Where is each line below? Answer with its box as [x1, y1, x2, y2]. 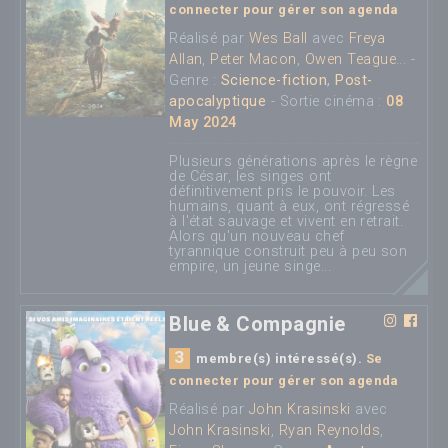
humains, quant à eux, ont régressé [169, 198, 410, 216]
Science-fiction [220, 72, 328, 90]
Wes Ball [248, 30, 308, 48]
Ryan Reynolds [278, 421, 381, 439]
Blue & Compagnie [169, 311, 346, 336]
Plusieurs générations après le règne [169, 153, 418, 171]
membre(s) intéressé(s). [192, 350, 366, 366]
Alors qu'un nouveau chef [169, 228, 345, 246]
